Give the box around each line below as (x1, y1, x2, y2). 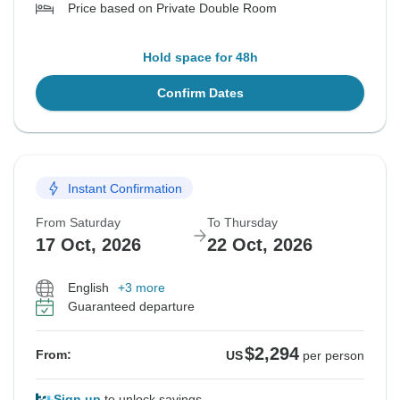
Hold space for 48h (142, 50, 258, 65)
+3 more (118, 280, 165, 296)
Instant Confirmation (68, 180, 182, 196)
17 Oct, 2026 (36, 235, 141, 255)
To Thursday (207, 215, 278, 230)
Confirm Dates (156, 86, 244, 101)
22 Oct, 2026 (207, 235, 312, 255)
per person (303, 348, 364, 363)
